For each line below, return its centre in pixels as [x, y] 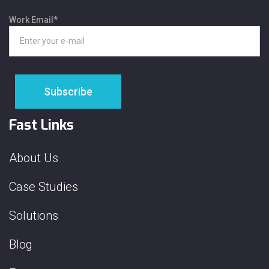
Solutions [34, 215]
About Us [34, 158]
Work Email [31, 20]
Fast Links [41, 125]
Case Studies [44, 186]
